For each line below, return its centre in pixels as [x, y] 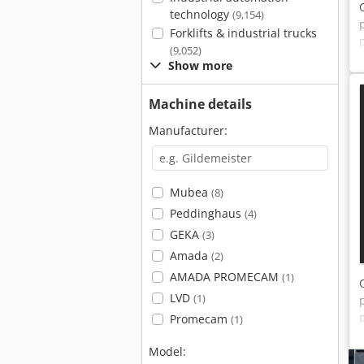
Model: [167, 351]
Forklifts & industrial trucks [243, 33]
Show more [200, 65]
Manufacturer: [188, 130]
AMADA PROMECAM [225, 277]
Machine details [200, 104]
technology [201, 14]
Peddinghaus [207, 213]
